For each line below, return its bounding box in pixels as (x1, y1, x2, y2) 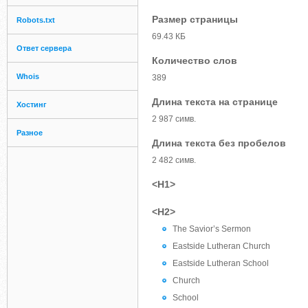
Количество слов (152, 55, 237, 66)
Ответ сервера (16, 44, 71, 52)
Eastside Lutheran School (173, 258, 269, 268)
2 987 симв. (152, 114, 196, 124)
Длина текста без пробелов (152, 137, 286, 148)
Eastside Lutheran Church (173, 241, 270, 251)
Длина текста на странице (152, 96, 278, 107)
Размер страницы (152, 14, 238, 25)
